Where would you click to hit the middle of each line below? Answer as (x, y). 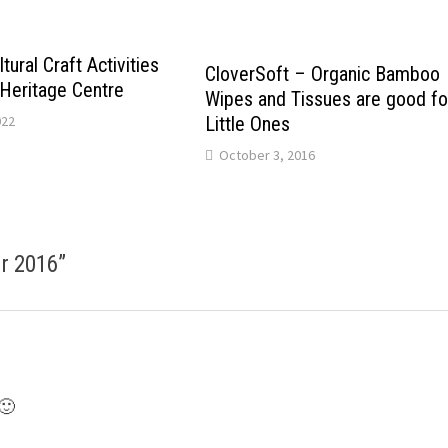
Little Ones (248, 123)
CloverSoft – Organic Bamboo (323, 73)
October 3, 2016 (267, 154)
